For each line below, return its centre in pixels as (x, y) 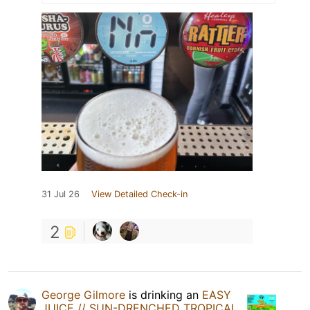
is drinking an (164, 294)
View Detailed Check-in (139, 194)
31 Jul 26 (61, 194)
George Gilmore (83, 294)
